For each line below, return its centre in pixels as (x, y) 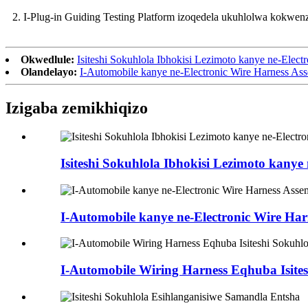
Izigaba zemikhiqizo (77, 108)
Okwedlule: (47, 59)
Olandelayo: (49, 71)
